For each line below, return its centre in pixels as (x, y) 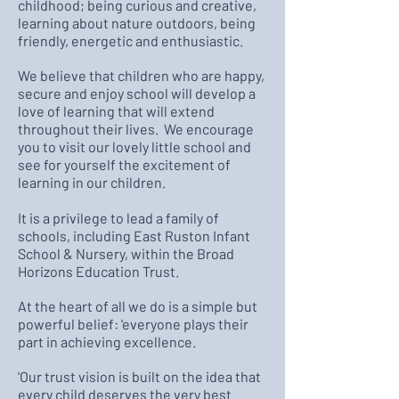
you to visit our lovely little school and (134, 147)
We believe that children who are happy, (141, 75)
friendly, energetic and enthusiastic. (132, 41)
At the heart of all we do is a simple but (138, 306)
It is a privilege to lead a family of (118, 218)
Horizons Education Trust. (98, 271)
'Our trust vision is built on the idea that (139, 376)
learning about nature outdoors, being (137, 23)
